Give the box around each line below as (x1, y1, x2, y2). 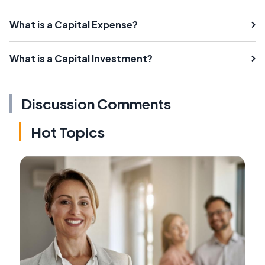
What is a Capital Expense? (9, 18, 138, 31)
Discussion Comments (21, 95, 171, 113)
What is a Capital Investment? (9, 52, 153, 65)
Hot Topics (31, 123, 105, 141)
